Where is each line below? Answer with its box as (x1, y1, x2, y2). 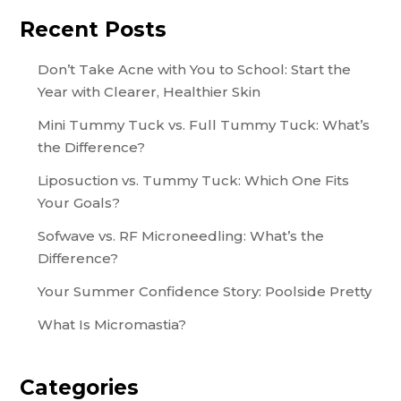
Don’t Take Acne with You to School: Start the (38, 60, 352, 78)
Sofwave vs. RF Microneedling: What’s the (38, 226, 325, 244)
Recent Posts (20, 16, 167, 42)
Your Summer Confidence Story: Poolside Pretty (38, 282, 372, 300)
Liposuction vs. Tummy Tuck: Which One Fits (38, 171, 350, 189)
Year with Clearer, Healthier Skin (38, 82, 261, 100)
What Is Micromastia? (38, 315, 187, 333)
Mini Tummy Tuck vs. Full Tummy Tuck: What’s (38, 115, 371, 133)
